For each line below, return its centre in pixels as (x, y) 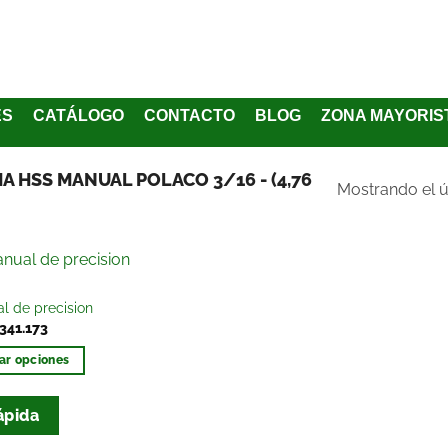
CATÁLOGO (78, 115)
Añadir (166, 303)
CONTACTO (189, 115)
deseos (166, 371)
